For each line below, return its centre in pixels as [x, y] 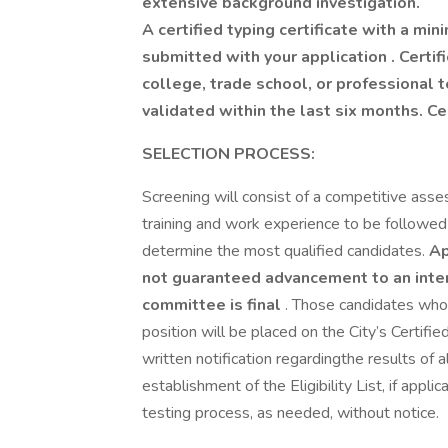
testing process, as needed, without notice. [292, 413]
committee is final [213, 305]
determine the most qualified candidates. [285, 251]
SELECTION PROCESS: [228, 154]
